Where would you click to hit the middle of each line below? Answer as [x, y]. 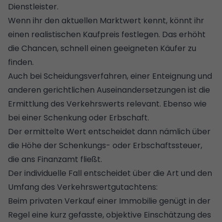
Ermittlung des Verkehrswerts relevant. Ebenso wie [107, 104]
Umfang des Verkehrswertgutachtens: [83, 187]
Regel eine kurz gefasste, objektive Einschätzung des [110, 215]
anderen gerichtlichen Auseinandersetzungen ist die [109, 90]
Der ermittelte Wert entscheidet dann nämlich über [109, 131]
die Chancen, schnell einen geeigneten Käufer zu [102, 48]
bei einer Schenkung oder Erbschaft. [80, 117]
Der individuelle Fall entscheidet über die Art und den [110, 173]
